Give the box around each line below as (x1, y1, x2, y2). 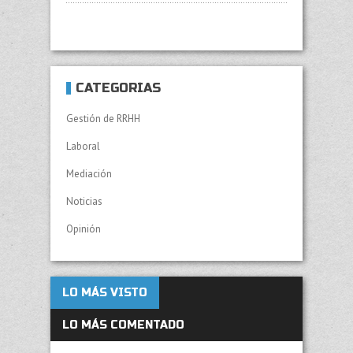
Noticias (66, 195, 102, 209)
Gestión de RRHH (66, 112, 140, 126)
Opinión (66, 222, 101, 236)
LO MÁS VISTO (62, 286, 147, 300)
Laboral (66, 139, 100, 154)
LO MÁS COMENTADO (62, 318, 184, 333)
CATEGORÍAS (76, 80, 161, 96)
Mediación (66, 167, 112, 181)
